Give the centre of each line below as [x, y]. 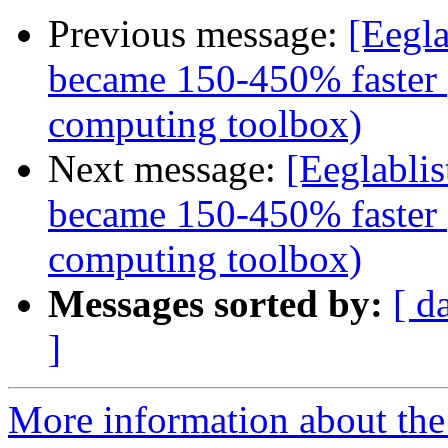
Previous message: [198, 34]
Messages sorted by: [215, 304]
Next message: [167, 169]
